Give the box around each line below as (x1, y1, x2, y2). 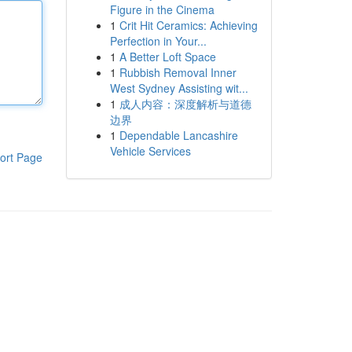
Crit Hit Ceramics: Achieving (119, 17, 258, 33)
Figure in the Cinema (109, 2, 214, 17)
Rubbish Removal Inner (119, 64, 236, 80)
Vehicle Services (109, 143, 191, 159)
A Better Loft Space (119, 49, 216, 64)
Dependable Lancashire (119, 127, 238, 143)
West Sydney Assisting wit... (109, 80, 248, 96)
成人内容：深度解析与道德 (119, 96, 251, 112)
